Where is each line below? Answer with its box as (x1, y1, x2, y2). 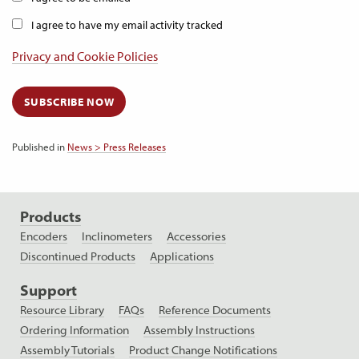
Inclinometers (82, 229, 152, 244)
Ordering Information (20, 323, 129, 338)
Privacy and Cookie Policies (12, 48, 158, 64)
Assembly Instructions (143, 323, 255, 338)
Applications (150, 249, 214, 264)
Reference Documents (159, 303, 271, 318)
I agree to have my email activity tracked (31, 18, 223, 32)
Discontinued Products (20, 249, 135, 264)
